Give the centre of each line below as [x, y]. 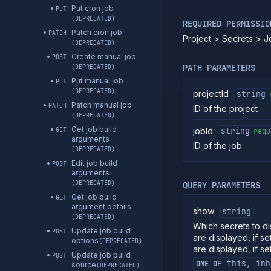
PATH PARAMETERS [219, 68]
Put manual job [97, 81]
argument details [101, 207]
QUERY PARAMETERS [221, 185]
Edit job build [94, 163]
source [84, 265]
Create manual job [104, 57]
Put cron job [93, 8]
